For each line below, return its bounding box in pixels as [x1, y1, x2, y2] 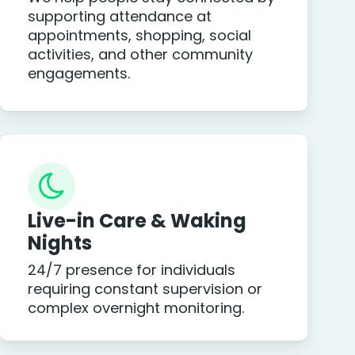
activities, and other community [27, 44, 253, 65]
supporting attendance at [27, 6, 212, 27]
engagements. [27, 63, 130, 84]
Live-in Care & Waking [27, 208, 246, 234]
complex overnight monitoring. [27, 298, 244, 318]
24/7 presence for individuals [27, 260, 235, 280]
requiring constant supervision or [27, 279, 262, 299]
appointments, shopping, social [27, 25, 251, 46]
